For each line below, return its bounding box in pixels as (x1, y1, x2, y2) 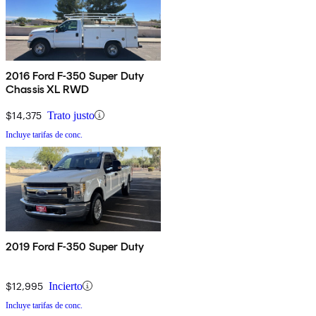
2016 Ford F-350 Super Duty (6, 68, 145, 83)
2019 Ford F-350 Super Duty (6, 239, 145, 253)
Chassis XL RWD (6, 82, 90, 96)
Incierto (49, 279, 83, 292)
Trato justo (47, 109, 95, 121)
